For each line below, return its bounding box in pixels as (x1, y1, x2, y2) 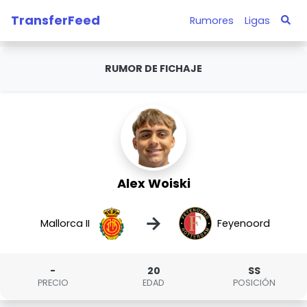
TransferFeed (11, 11, 100, 29)
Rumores (189, 13, 234, 27)
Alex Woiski (116, 175, 191, 192)
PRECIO (37, 277, 69, 288)
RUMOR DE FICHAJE (105, 62, 202, 75)
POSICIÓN (232, 277, 275, 288)
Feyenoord (217, 216, 270, 230)
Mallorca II (40, 216, 90, 230)
